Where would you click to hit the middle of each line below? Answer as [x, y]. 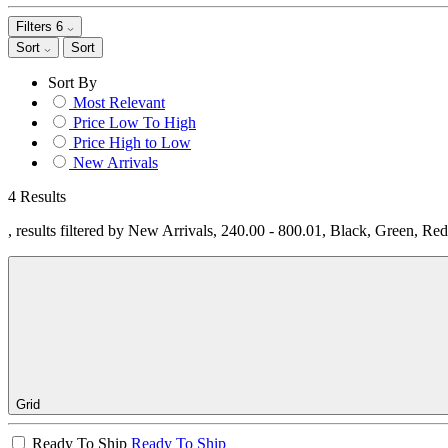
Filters [36, 26]
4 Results [37, 196]
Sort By [72, 82]
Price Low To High [134, 122]
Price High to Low [132, 142]
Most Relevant [119, 102]
